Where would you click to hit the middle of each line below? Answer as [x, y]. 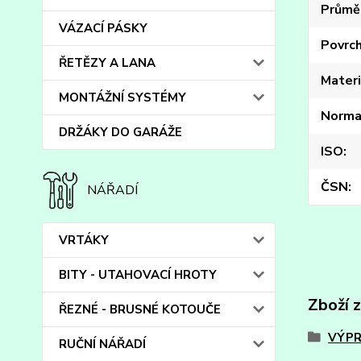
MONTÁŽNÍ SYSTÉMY [122, 98]
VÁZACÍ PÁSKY [103, 28]
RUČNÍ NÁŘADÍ [102, 344]
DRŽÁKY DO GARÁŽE [120, 132]
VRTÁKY [84, 240]
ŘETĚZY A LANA [107, 63]
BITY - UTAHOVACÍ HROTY [138, 275]
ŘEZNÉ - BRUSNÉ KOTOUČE [140, 309]
